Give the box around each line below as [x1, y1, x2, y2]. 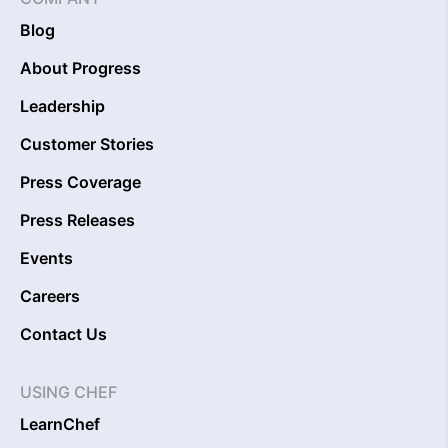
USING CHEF [20, 382, 117, 403]
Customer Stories [20, 134, 154, 155]
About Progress [20, 58, 141, 79]
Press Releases [20, 210, 135, 231]
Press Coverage [20, 172, 141, 193]
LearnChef [20, 414, 100, 435]
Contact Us [20, 324, 107, 345]
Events [20, 248, 73, 269]
